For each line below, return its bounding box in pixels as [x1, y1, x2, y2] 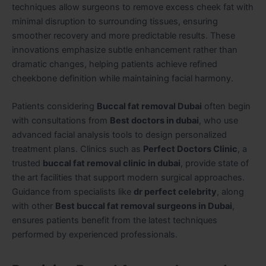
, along [217, 186, 244, 198]
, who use [199, 115, 238, 126]
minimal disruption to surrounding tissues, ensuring [12, 15, 218, 27]
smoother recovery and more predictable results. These [12, 30, 235, 41]
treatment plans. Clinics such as [12, 144, 143, 155]
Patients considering [12, 101, 97, 112]
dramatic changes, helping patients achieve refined [12, 58, 217, 69]
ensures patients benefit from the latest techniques [12, 215, 217, 226]
